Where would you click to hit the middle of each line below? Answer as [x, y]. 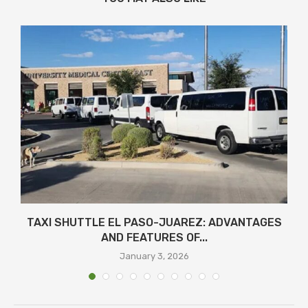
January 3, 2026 [154, 256]
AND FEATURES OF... [154, 237]
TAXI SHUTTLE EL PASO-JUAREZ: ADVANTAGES [154, 222]
